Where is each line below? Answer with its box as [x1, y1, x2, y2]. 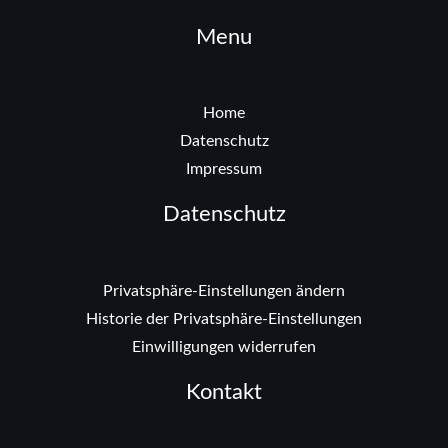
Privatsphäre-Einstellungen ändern [103, 283, 345, 299]
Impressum [186, 162, 262, 178]
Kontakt [186, 380, 262, 403]
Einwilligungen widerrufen [132, 339, 316, 355]
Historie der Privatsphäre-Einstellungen [86, 311, 362, 327]
